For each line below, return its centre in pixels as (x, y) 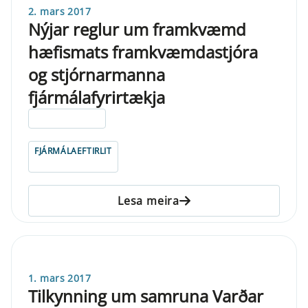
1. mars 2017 (60, 278)
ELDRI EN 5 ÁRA (67, 118)
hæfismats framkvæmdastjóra (143, 52)
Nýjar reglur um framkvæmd (137, 29)
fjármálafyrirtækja (97, 97)
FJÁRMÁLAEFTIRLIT (73, 151)
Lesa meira (148, 200)
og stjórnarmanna (97, 74)
